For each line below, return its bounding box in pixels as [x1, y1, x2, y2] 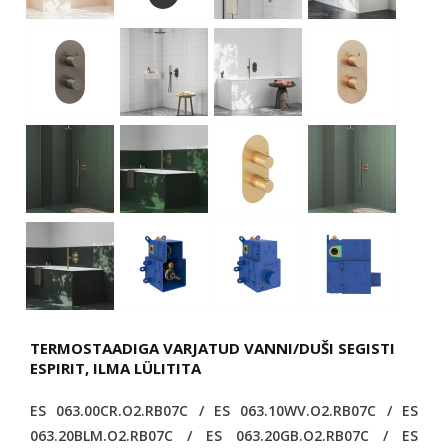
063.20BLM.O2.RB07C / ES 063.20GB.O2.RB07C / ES [30, 426, 418, 445]
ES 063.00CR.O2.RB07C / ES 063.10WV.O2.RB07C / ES [30, 401, 418, 420]
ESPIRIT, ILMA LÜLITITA [30, 358, 201, 378]
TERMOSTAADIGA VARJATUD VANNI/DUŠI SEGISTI [30, 338, 395, 358]
